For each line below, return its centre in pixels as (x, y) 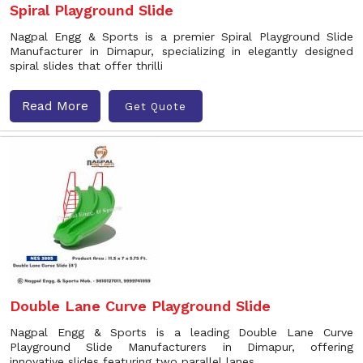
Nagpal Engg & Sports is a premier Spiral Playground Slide (181, 36)
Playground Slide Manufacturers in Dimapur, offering (181, 347)
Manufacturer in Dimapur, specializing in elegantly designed (181, 51)
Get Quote (156, 106)
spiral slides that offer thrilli (86, 66)
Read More (55, 106)
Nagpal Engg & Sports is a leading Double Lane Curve (181, 332)
